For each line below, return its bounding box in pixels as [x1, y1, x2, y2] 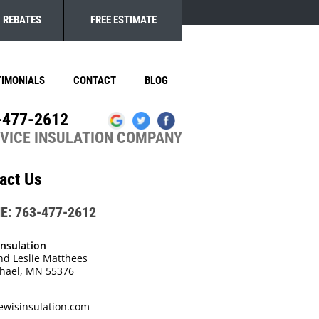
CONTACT [73, 74, 116, 87]
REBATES [3, 14, 41, 26]
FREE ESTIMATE [90, 14, 157, 26]
